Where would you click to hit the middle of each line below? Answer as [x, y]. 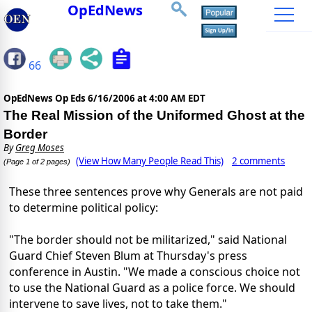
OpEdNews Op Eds [46, 99]
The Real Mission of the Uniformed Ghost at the [154, 116]
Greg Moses [40, 148]
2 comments [258, 161]
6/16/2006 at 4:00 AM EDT [147, 99]
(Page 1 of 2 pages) [37, 162]
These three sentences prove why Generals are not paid [156, 192]
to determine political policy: [84, 208]
